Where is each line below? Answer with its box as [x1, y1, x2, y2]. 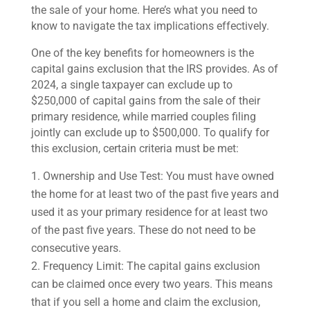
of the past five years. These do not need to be [30, 224, 255, 237]
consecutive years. [30, 241, 121, 255]
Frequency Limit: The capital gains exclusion [42, 259, 260, 273]
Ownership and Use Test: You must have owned [42, 170, 274, 183]
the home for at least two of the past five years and [30, 188, 279, 201]
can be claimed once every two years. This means [30, 277, 273, 291]
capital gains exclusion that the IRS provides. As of [30, 62, 278, 75]
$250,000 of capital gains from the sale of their [30, 94, 260, 107]
